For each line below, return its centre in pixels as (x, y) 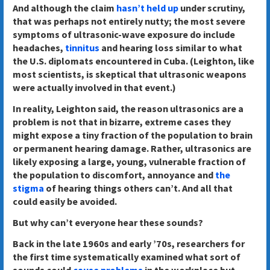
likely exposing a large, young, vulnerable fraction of (129, 162)
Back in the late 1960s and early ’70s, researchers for (128, 243)
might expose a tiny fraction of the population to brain (132, 135)
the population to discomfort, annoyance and (114, 175)
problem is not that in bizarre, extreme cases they (121, 122)
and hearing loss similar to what (171, 48)
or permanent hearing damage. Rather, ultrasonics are (132, 149)
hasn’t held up (147, 8)
